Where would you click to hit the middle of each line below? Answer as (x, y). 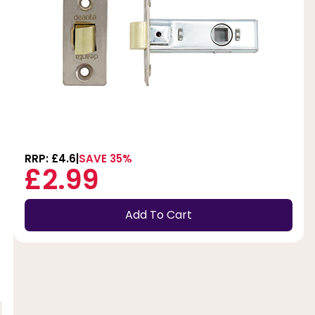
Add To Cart (158, 215)
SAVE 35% (105, 158)
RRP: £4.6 (50, 158)
